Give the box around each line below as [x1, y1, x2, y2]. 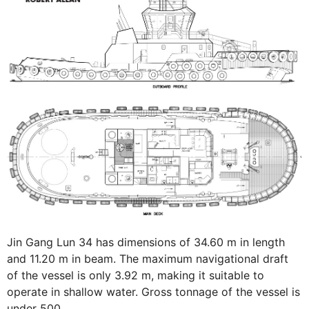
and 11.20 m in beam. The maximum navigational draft [7, 251, 288, 266]
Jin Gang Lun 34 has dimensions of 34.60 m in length [7, 235, 285, 249]
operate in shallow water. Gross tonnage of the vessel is [7, 284, 300, 299]
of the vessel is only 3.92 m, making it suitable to [7, 268, 264, 282]
